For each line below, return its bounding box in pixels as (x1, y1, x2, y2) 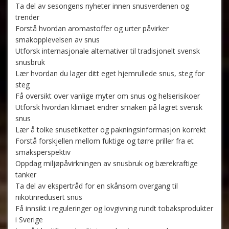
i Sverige (15, 215, 43, 225)
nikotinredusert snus (15, 192, 82, 202)
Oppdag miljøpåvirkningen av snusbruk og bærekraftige (15, 158, 198, 169)
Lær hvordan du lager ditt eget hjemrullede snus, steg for (15, 68, 204, 79)
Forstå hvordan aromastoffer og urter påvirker (15, 24, 169, 34)
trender (15, 12, 39, 22)
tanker (15, 170, 36, 180)
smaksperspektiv (15, 147, 71, 157)
